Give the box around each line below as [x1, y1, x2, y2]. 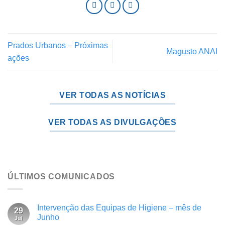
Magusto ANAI [166, 47, 217, 56]
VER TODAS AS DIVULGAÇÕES [48, 118, 177, 127]
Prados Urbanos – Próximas [8, 41, 108, 50]
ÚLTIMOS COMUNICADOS [8, 172, 116, 181]
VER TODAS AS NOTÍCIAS [59, 90, 166, 99]
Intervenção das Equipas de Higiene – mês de [37, 203, 201, 212]
